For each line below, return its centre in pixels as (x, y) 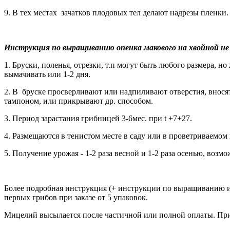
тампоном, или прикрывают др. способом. (79, 101)
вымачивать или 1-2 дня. (47, 74)
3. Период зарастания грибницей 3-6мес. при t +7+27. (98, 118)
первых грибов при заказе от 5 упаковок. (76, 197)
